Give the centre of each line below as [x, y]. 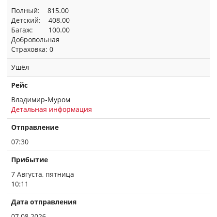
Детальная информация [52, 109]
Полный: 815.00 [40, 10]
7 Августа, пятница [43, 174]
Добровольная [35, 39]
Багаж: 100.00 [40, 30]
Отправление [35, 127]
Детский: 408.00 [40, 20]
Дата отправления [44, 202]
